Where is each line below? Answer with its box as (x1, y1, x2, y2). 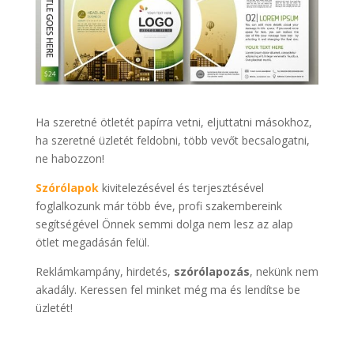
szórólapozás (173, 264, 250, 280)
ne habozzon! (35, 151, 104, 167)
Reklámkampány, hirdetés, (35, 264, 174, 280)
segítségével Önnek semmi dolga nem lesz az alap (35, 217, 293, 232)
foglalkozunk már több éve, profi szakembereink (35, 198, 282, 214)
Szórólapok (35, 180, 99, 196)
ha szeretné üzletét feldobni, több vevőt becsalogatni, (35, 133, 310, 149)
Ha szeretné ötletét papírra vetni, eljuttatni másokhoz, (35, 115, 312, 130)
